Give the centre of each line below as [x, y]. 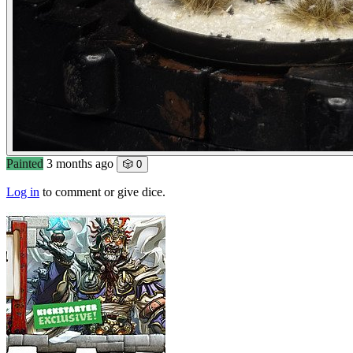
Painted [25, 163]
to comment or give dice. [102, 192]
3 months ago [80, 163]
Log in [23, 192]
